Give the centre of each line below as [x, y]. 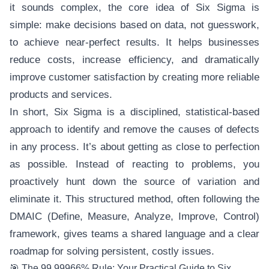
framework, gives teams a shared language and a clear [134, 234]
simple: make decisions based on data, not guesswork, [134, 25]
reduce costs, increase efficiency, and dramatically [134, 60]
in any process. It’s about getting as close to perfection [134, 147]
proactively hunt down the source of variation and [134, 182]
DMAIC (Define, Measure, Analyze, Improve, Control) [134, 216]
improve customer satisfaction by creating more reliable [134, 77]
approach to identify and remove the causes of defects [134, 129]
